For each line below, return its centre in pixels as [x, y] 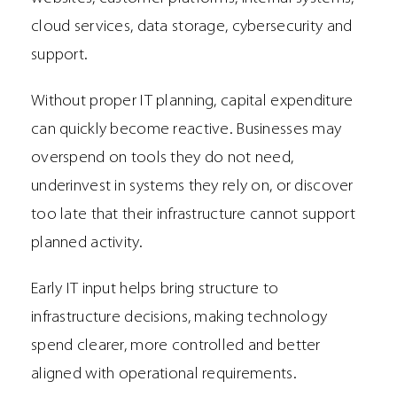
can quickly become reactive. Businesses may [187, 130]
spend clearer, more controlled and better [176, 346]
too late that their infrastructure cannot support [193, 215]
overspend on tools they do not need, [163, 159]
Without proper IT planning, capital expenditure [192, 102]
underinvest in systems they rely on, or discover [192, 187]
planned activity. [87, 244]
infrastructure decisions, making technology [179, 318]
